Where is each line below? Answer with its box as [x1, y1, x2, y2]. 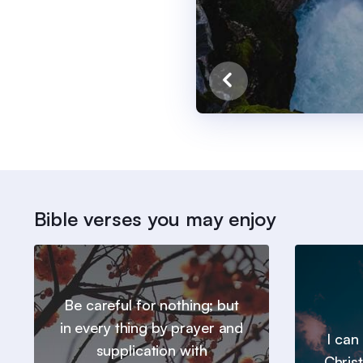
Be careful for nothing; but [64, 296, 239, 314]
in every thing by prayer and [59, 318, 244, 337]
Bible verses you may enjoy [34, 207, 275, 232]
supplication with [96, 341, 207, 360]
